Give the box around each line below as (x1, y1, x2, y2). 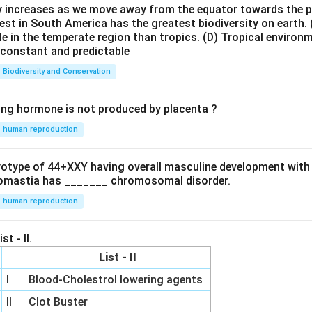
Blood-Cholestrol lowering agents (29, 273, 206, 287)
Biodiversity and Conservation (3, 67, 111, 77)
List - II (95, 251, 139, 265)
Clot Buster (29, 295, 91, 309)
